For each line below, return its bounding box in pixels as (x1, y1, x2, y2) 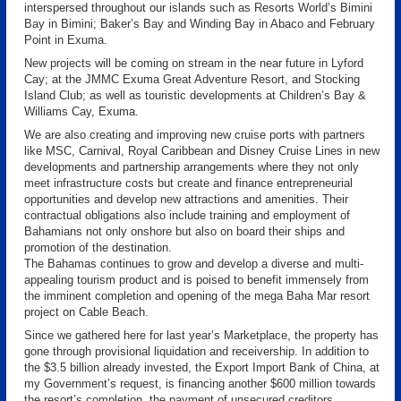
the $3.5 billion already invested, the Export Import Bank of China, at (24, 361, 380, 374)
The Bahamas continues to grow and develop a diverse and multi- (24, 257, 363, 270)
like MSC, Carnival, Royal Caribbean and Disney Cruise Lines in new (24, 144, 380, 158)
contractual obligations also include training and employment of (24, 209, 350, 222)
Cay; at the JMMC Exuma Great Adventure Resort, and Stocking (24, 73, 360, 86)
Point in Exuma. (24, 33, 107, 47)
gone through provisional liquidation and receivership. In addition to (24, 345, 369, 358)
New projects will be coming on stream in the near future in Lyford (24, 56, 363, 70)
